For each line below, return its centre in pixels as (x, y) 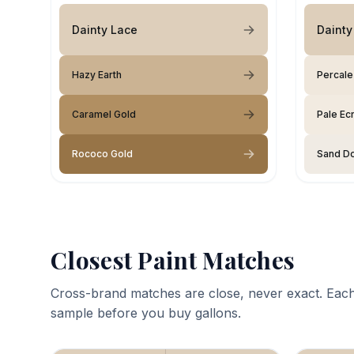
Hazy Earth (97, 75)
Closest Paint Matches (173, 260)
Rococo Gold (102, 154)
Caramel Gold (104, 115)
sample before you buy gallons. (146, 313)
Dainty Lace (105, 29)
